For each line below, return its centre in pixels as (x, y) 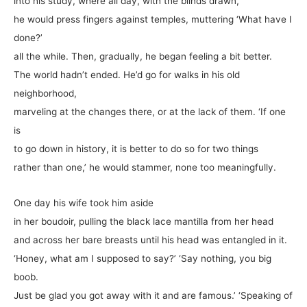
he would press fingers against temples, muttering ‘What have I (153, 19)
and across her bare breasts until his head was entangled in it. (150, 240)
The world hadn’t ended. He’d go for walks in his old (127, 74)
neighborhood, (45, 93)
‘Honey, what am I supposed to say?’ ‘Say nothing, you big (143, 259)
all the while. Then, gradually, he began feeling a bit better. (143, 56)
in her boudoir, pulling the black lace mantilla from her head (144, 222)
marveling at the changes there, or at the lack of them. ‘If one (150, 111)
